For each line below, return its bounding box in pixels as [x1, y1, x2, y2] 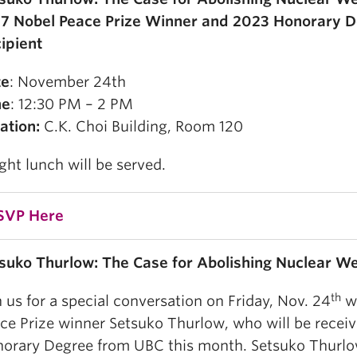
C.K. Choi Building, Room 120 [40, 118, 243, 135]
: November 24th [10, 73, 126, 91]
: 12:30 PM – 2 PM [10, 96, 133, 113]
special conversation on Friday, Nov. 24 [57, 292, 331, 310]
